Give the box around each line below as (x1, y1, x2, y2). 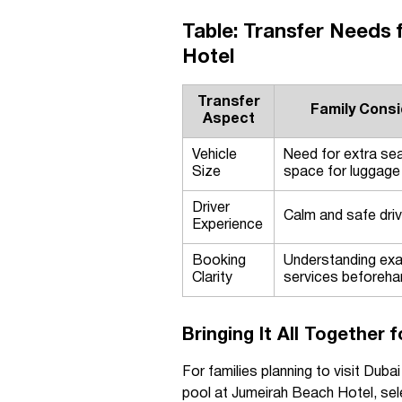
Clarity (192, 272, 232, 284)
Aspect (202, 113, 255, 126)
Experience (192, 219, 263, 232)
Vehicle (192, 149, 237, 162)
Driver (192, 202, 230, 214)
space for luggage (284, 166, 400, 179)
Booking (192, 255, 246, 267)
